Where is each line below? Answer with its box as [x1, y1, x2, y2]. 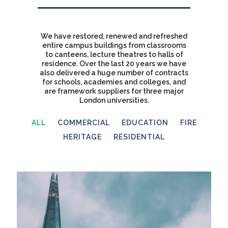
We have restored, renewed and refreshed [41, 32, 187, 40]
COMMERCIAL [57, 119, 110, 127]
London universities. [79, 96, 149, 104]
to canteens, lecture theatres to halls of [45, 50, 183, 59]
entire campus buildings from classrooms [42, 41, 186, 49]
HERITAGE [63, 132, 102, 141]
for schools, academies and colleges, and [42, 77, 186, 86]
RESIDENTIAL [113, 132, 165, 141]
